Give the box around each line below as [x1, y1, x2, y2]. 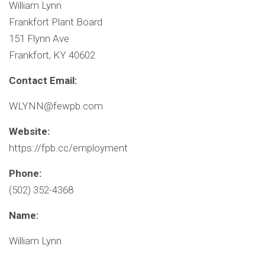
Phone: [9, 167, 41, 180]
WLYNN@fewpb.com [9, 100, 103, 112]
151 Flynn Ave [9, 33, 69, 45]
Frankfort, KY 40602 [9, 49, 95, 62]
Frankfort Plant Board [9, 16, 102, 28]
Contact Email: [9, 75, 77, 87]
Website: [9, 125, 50, 138]
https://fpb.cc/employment [9, 142, 128, 154]
